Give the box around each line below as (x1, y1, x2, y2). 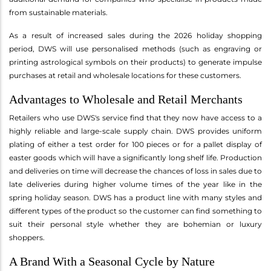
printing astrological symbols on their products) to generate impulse (9, 57, 262, 67)
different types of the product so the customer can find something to (9, 206, 262, 215)
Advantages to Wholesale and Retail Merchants (9, 92, 243, 106)
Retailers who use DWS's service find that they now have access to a (9, 113, 262, 122)
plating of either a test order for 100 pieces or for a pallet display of (9, 139, 262, 149)
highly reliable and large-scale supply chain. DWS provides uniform (9, 126, 262, 135)
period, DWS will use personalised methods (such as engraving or (9, 44, 262, 53)
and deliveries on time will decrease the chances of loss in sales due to (9, 166, 262, 175)
